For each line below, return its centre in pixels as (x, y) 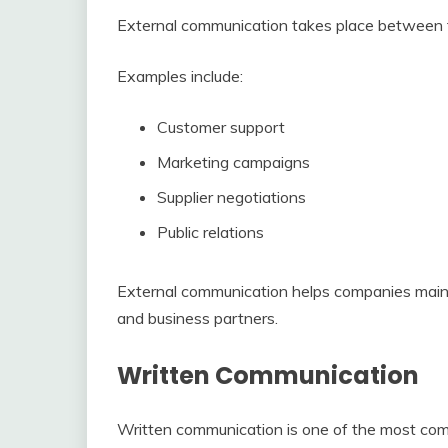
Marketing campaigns (233, 162)
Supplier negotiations (231, 197)
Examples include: (180, 76)
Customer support (221, 127)
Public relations (210, 232)
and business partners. (197, 318)
